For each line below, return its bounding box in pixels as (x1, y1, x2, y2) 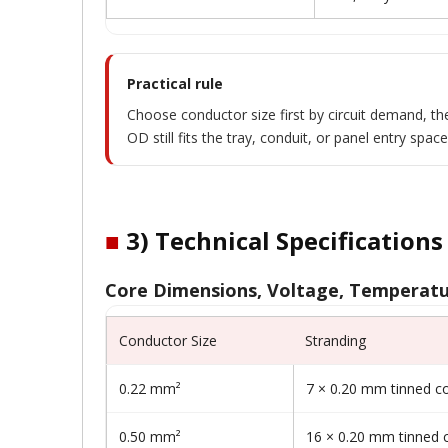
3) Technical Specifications (120, 224, 443, 257)
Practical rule (127, 74, 223, 93)
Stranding (305, 331, 366, 350)
